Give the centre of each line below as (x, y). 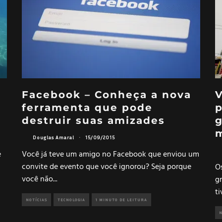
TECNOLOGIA (71, 199)
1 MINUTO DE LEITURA (121, 199)
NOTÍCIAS (36, 199)
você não (37, 179)
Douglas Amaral (54, 138)
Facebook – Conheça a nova (107, 94)
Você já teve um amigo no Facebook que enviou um (111, 154)
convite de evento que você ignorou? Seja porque (107, 167)
